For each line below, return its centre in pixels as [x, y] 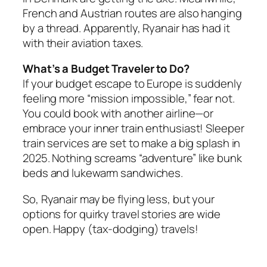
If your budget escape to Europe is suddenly [132, 84]
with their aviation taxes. [83, 43]
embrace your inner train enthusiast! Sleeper [133, 128]
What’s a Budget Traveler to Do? [106, 69]
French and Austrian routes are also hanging [132, 13]
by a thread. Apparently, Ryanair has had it [126, 28]
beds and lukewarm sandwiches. [103, 173]
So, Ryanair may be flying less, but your [119, 199]
